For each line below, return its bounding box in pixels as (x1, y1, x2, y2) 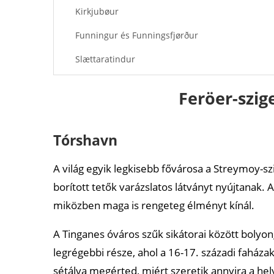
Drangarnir (75, 76, 120, 89)
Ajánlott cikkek (69, 102, 134, 114)
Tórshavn (53, 130, 117, 150)
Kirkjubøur (75, 5, 119, 17)
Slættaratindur (75, 53, 135, 65)
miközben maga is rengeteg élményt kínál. (53, 198, 254, 212)
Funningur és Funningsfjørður (75, 29, 198, 41)
